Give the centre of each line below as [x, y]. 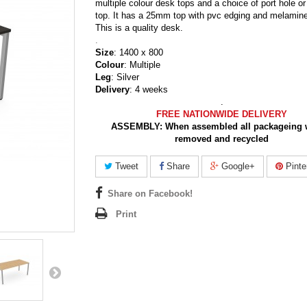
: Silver [125, 77]
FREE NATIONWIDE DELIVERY [222, 114]
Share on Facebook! [150, 193]
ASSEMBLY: [138, 126]
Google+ [237, 166]
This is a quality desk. [139, 27]
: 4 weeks [149, 89]
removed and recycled [222, 138]
